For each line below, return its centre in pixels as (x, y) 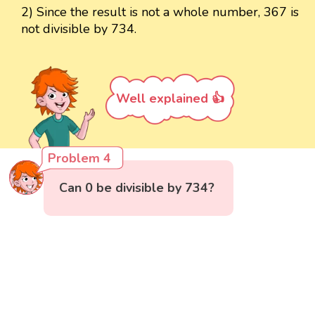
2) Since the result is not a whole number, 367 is (160, 12)
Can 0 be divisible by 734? (137, 188)
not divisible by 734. (79, 29)
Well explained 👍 (170, 99)
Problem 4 (80, 159)
